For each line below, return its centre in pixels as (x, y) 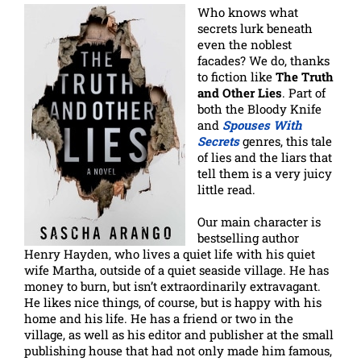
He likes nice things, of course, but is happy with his (173, 302)
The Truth (305, 77)
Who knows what (248, 12)
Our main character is (259, 222)
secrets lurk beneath (255, 28)
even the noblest (245, 44)
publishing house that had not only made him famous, (178, 351)
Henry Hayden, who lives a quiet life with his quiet (170, 254)
